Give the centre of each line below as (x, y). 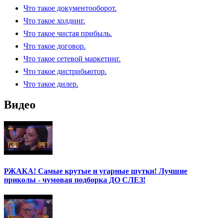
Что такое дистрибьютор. (65, 71)
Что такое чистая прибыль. (68, 33)
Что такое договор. (54, 46)
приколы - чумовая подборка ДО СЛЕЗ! (75, 180)
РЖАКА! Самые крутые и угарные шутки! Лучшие (96, 171)
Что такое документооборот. (70, 8)
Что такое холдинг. (54, 20)
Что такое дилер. (51, 84)
